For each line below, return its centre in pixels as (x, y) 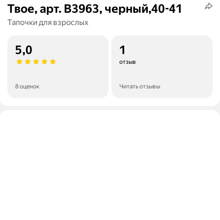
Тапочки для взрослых (48, 23)
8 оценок (27, 87)
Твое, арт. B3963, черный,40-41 (95, 9)
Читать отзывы (140, 87)
